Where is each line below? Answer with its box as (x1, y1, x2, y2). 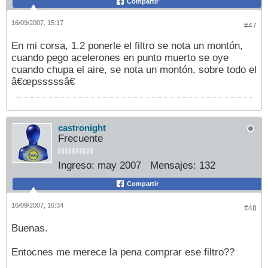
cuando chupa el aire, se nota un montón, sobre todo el (11, 63, 257, 75)
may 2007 (98, 159, 141, 171)
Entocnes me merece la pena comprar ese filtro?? (11, 246, 234, 258)
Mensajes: (150, 159, 196, 171)
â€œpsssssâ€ (11, 75, 75, 87)
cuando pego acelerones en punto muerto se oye (11, 51, 229, 63)
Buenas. (11, 222, 48, 234)
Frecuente (58, 132, 103, 144)
